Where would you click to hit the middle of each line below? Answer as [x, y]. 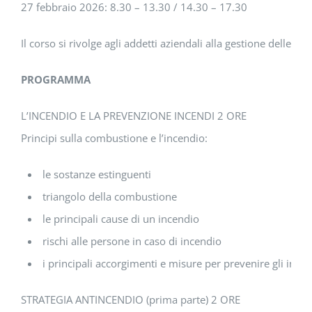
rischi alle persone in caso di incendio [132, 241]
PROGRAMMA [56, 80]
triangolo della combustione [110, 197]
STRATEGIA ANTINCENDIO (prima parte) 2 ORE [131, 300]
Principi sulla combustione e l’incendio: [114, 138]
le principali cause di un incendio [121, 219]
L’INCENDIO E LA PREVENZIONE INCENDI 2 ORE [134, 116]
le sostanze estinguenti [97, 174]
